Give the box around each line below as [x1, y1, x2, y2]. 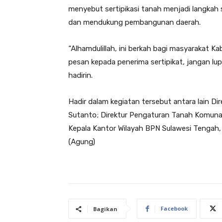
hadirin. [68, 70, 93, 80]
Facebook [161, 204, 188, 212]
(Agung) [68, 137, 95, 146]
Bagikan [93, 205, 117, 213]
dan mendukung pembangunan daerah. [68, 17, 201, 27]
